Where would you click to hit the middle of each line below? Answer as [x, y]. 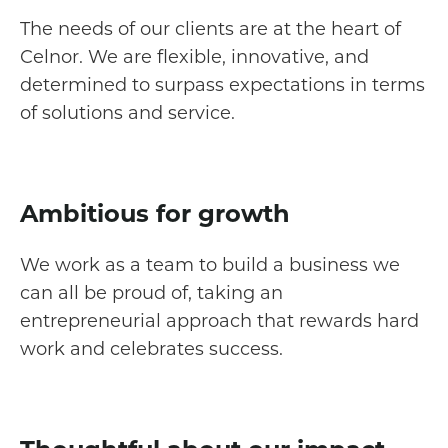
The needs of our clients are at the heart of [210, 28]
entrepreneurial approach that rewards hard [219, 320]
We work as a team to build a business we [210, 264]
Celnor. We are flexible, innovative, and [194, 56]
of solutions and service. [127, 112]
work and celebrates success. [151, 348]
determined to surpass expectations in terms [222, 84]
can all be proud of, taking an [151, 292]
